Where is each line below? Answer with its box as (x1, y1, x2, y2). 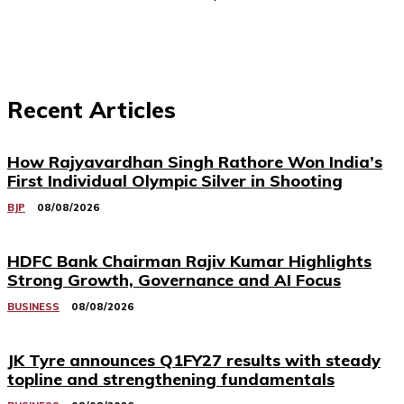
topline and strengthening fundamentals (7, 369, 335, 390)
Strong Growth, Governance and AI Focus (7, 270, 341, 291)
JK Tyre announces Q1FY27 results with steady (7, 350, 381, 372)
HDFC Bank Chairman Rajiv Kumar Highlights (7, 251, 372, 272)
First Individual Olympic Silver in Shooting (7, 170, 343, 192)
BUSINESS (7, 300, 60, 314)
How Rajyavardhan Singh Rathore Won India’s (7, 151, 382, 173)
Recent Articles (7, 96, 176, 124)
